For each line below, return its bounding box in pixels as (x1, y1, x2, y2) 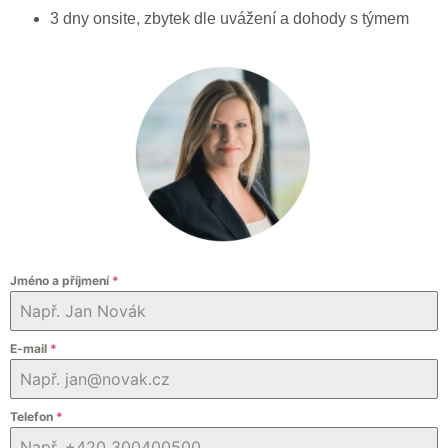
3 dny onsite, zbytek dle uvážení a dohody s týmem (50, 10, 409, 28)
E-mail (10, 341, 50, 357)
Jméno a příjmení (10, 273, 112, 289)
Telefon (10, 409, 56, 425)
